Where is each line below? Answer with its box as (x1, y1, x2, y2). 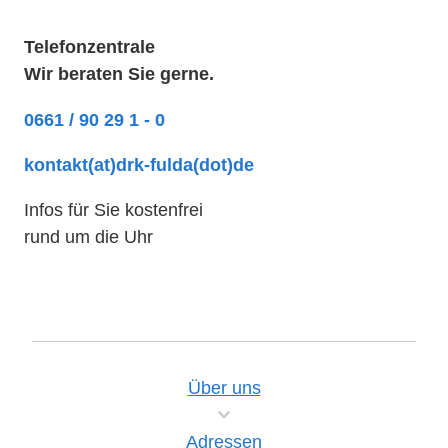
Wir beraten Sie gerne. (24, 63, 214, 85)
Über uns (187, 376, 261, 398)
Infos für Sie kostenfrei (24, 199, 203, 221)
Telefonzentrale (24, 36, 155, 58)
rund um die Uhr (24, 226, 153, 248)
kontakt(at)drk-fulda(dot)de (24, 154, 254, 176)
